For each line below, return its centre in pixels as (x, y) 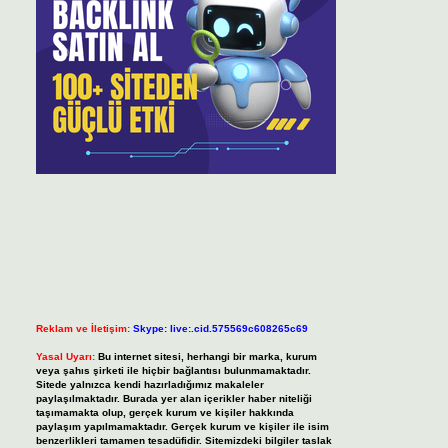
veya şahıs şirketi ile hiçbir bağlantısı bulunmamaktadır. (173, 371)
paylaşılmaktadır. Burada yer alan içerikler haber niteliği (173, 399)
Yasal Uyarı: (65, 357)
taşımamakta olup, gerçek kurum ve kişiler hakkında (164, 413)
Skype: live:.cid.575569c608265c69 (220, 329)
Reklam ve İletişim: (82, 329)
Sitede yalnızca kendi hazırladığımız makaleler (149, 385)
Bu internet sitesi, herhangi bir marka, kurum (207, 357)
